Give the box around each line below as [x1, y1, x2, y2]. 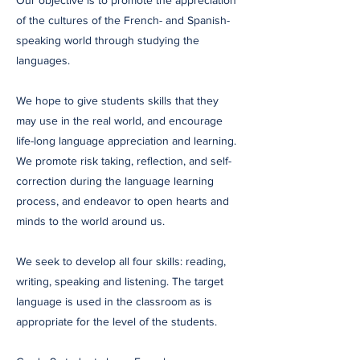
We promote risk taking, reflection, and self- [16, 154, 231, 167]
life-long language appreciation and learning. [16, 134, 236, 147]
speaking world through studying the [16, 34, 199, 47]
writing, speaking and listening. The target [16, 275, 223, 288]
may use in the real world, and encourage [16, 114, 223, 127]
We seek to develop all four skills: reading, [16, 255, 226, 268]
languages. [16, 54, 70, 67]
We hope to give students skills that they [16, 94, 219, 107]
